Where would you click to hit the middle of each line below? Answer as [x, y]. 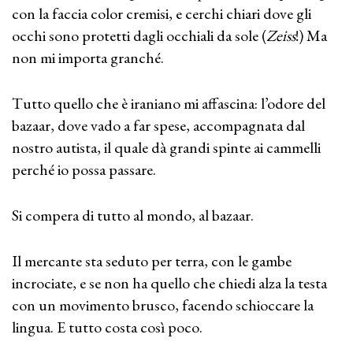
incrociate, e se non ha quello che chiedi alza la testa [169, 283]
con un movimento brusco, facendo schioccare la [163, 305]
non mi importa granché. [88, 58]
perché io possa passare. [84, 169]
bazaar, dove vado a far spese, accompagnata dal [158, 125]
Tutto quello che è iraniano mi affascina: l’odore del [169, 103]
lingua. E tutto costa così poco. [107, 327]
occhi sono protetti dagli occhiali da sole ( [139, 35]
